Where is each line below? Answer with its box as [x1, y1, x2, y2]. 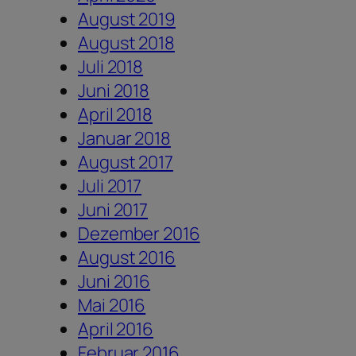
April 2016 [78, 316, 153, 341]
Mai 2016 [78, 292, 146, 317]
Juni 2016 [78, 269, 151, 293]
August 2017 [78, 149, 173, 174]
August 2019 [78, 6, 176, 31]
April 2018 [78, 102, 153, 126]
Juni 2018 [78, 78, 150, 103]
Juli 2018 [78, 54, 144, 79]
